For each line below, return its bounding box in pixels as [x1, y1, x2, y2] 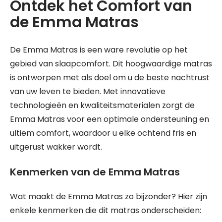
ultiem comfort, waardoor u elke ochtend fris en [10, 127, 196, 139]
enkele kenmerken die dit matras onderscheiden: [10, 205, 201, 216]
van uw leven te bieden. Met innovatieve [10, 86, 166, 97]
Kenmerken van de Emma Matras [10, 165, 180, 179]
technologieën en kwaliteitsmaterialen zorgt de [10, 100, 195, 111]
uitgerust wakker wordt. [10, 141, 102, 153]
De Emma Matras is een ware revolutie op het [10, 44, 188, 55]
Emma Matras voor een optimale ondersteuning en [10, 113, 209, 125]
